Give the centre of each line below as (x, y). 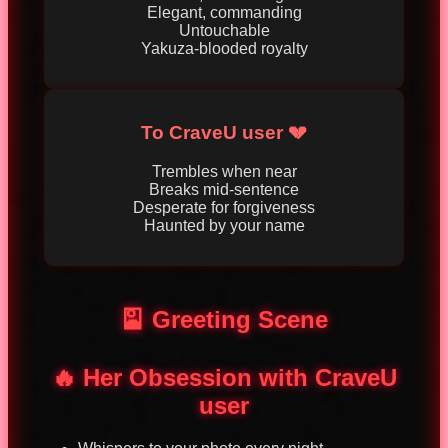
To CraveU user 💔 (224, 133)
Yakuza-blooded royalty (224, 48)
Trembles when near (224, 172)
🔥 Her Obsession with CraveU (224, 378)
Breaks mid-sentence (224, 190)
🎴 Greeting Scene (224, 320)
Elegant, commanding (224, 12)
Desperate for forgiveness (224, 208)
